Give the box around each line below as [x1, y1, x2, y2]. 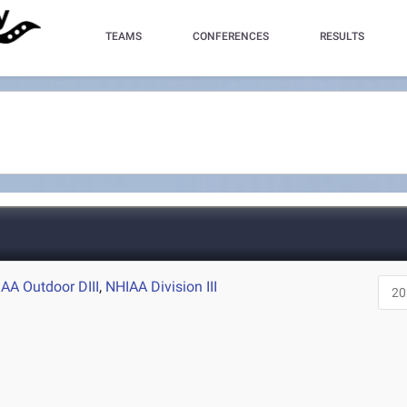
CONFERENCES [193, 30, 270, 43]
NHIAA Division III [105, 278, 218, 295]
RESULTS [320, 30, 365, 43]
